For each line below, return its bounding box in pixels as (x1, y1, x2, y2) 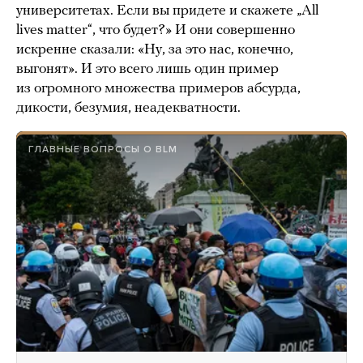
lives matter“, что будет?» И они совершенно (16, 23, 295, 39)
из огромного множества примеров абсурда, (16, 81, 301, 97)
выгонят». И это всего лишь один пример (16, 62, 279, 78)
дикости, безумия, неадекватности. (16, 100, 241, 117)
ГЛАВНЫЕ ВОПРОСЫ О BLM (28, 143, 177, 156)
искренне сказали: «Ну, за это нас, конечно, (16, 42, 293, 58)
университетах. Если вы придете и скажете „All (16, 3, 318, 19)
